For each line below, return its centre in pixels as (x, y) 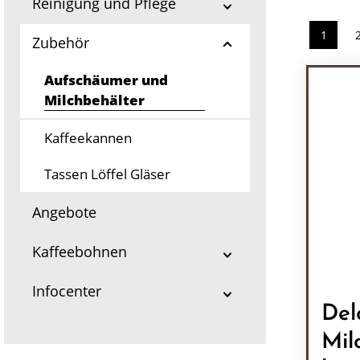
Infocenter (67, 291)
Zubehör (61, 43)
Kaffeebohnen (80, 252)
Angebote (64, 212)
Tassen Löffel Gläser (107, 174)
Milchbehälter (94, 100)
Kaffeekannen (88, 138)
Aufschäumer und (106, 80)
